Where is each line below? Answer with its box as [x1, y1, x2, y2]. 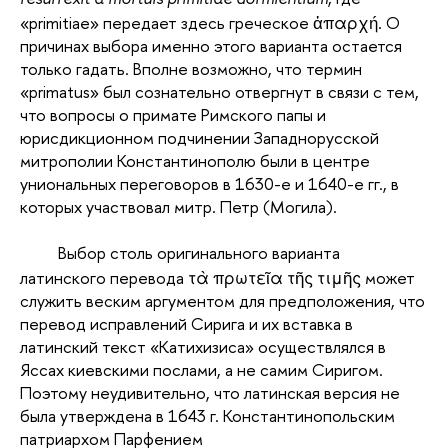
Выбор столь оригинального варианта [57, 240, 340, 264]
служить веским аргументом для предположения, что [20, 288, 425, 312]
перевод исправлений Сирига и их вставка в [20, 311, 353, 335]
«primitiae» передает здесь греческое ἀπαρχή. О [20, 10, 400, 34]
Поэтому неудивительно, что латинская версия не [20, 380, 400, 404]
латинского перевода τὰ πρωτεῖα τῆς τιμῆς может [20, 265, 415, 289]
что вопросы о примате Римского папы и [20, 102, 326, 126]
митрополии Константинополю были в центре [20, 148, 370, 172]
